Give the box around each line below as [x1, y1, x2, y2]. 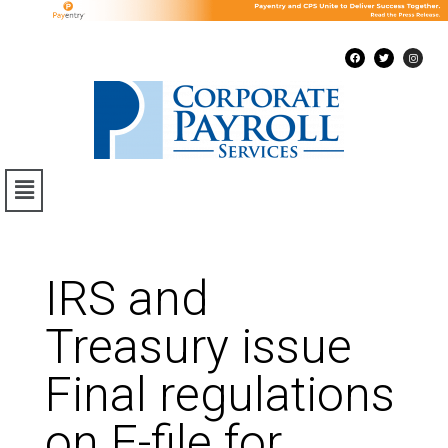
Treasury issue [44, 317, 352, 375]
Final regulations [44, 365, 395, 423]
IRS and [44, 269, 209, 327]
